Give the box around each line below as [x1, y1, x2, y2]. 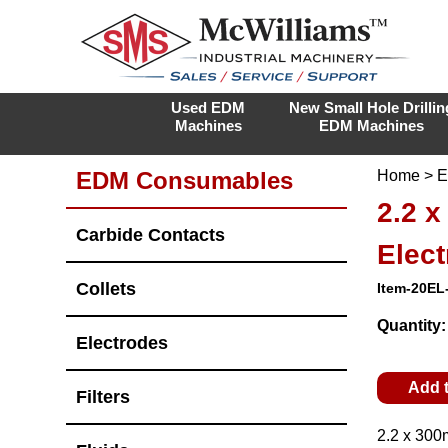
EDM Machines [319, 117, 424, 134]
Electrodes [76, 332, 168, 353]
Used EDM [171, 99, 245, 116]
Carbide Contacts [76, 224, 225, 245]
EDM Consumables [76, 167, 293, 194]
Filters [76, 386, 130, 407]
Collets [76, 278, 136, 299]
